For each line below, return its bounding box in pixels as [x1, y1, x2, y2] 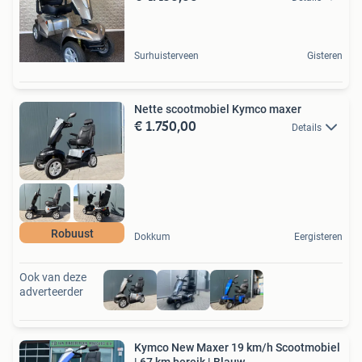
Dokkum [134, 230, 170, 242]
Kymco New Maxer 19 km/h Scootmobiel [134, 340, 340, 354]
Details [292, 121, 322, 133]
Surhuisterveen [134, 49, 199, 61]
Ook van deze [19, 270, 86, 284]
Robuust [50, 226, 94, 240]
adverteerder [19, 284, 83, 298]
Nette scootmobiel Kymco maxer [134, 102, 301, 116]
